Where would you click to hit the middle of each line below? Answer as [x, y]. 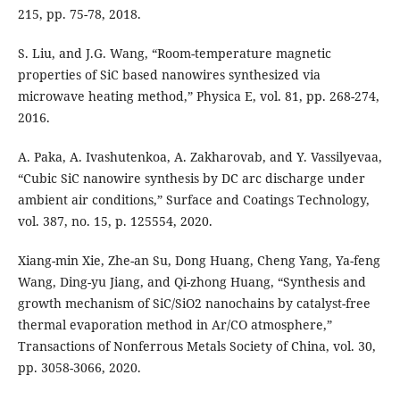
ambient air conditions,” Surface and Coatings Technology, [193, 200]
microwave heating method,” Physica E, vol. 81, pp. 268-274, [198, 96]
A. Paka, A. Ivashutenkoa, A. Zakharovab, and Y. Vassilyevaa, [200, 157]
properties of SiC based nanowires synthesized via [169, 75]
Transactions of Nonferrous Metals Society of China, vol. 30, [196, 346]
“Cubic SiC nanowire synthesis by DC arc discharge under [191, 179]
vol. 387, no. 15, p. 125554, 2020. [115, 221]
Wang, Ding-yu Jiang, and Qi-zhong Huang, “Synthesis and [192, 282]
